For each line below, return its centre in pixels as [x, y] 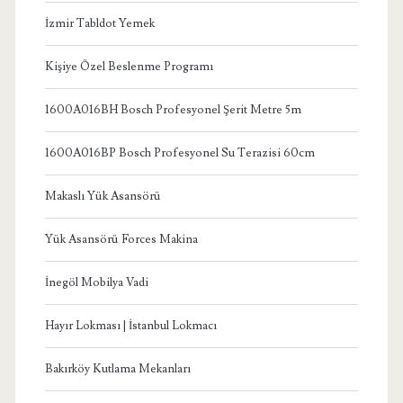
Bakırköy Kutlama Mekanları [117, 368]
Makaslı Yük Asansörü [103, 196]
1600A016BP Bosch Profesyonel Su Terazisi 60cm [179, 152]
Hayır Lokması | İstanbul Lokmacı [130, 325]
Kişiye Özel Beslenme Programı [129, 66]
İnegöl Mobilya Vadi [96, 282]
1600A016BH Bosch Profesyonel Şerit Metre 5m [173, 109]
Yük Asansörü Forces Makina [121, 239]
